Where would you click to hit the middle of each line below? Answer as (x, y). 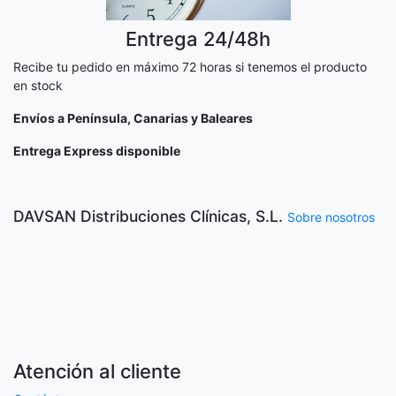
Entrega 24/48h (198, 38)
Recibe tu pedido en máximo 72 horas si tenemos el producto (190, 66)
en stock (38, 85)
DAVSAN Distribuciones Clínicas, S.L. (148, 216)
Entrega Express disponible (97, 150)
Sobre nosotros (331, 217)
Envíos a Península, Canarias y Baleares (133, 118)
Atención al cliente (97, 371)
